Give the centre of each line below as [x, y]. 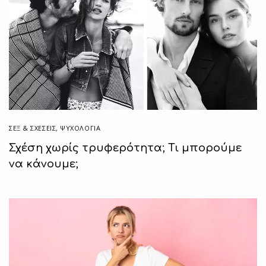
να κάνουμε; [44, 164]
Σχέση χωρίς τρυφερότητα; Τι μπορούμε [125, 148]
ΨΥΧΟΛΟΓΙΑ [80, 128]
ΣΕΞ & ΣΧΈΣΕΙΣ [33, 128]
